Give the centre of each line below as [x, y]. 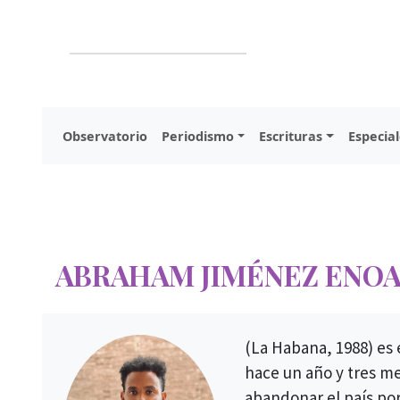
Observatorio [105, 136]
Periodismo [198, 136]
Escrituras [291, 136]
